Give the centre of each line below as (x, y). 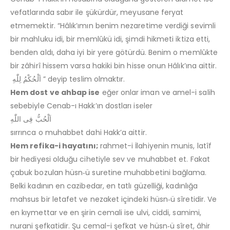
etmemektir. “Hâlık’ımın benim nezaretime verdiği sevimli (113, 25)
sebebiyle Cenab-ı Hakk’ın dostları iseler (81, 106)
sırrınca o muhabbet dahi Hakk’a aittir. (79, 132)
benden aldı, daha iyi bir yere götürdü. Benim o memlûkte (114, 52)
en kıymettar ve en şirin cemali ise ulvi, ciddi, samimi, (106, 212)
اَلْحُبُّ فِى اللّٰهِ (31, 119)
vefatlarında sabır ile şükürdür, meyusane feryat (97, 12)
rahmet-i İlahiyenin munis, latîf (156, 146)
